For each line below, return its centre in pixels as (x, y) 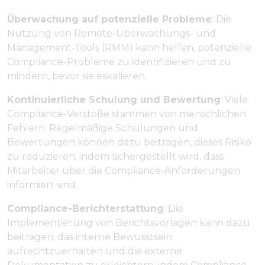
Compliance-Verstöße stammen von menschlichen (127, 114)
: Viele (234, 99)
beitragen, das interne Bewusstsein (90, 237)
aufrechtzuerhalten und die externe (95, 251)
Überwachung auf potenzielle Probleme (109, 19)
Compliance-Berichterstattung (85, 208)
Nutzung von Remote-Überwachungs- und (112, 33)
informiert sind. (42, 185)
